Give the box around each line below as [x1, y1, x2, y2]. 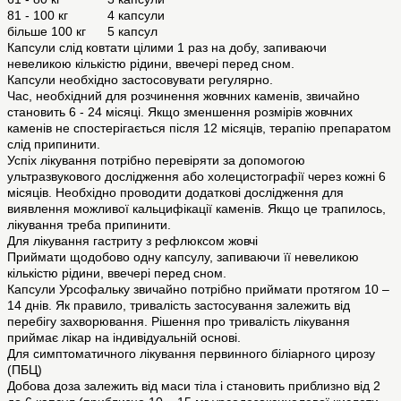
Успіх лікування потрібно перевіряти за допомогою [7, 153, 305, 168]
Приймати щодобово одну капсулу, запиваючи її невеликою [7, 250, 359, 265]
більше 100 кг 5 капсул [7, 24, 158, 39]
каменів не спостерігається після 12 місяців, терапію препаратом [7, 121, 391, 136]
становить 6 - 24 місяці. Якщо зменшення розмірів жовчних [7, 105, 353, 120]
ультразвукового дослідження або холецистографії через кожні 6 [7, 169, 386, 184]
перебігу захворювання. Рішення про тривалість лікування [7, 314, 350, 329]
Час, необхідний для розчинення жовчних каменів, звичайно [7, 89, 360, 104]
